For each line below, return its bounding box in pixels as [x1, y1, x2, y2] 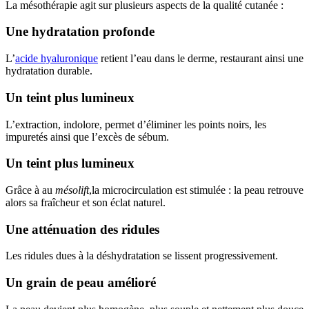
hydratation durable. [6, 65, 92, 77]
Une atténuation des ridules [6, 221, 159, 237]
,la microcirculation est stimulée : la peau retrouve [89, 184, 303, 196]
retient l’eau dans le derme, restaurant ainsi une [98, 52, 303, 65]
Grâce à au [6, 184, 55, 196]
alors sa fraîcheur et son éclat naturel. [6, 197, 166, 208]
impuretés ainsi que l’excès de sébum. [6, 130, 169, 143]
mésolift [55, 184, 89, 196]
